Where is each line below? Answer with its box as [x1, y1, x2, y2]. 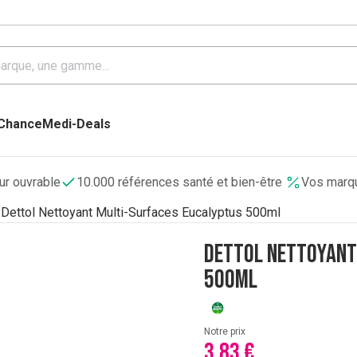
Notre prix [204, 326, 245, 337]
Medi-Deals [42, 116, 111, 131]
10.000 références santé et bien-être [76, 175, 285, 190]
